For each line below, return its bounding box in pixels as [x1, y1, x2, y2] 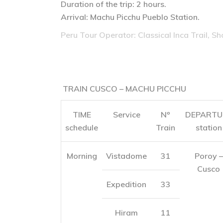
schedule [65, 122, 98, 132]
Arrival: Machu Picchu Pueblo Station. [61, 12, 200, 22]
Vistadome [106, 151, 147, 161]
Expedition [107, 179, 146, 189]
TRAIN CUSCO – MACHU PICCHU [61, 84, 186, 94]
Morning [66, 151, 97, 161]
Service [112, 110, 140, 119]
